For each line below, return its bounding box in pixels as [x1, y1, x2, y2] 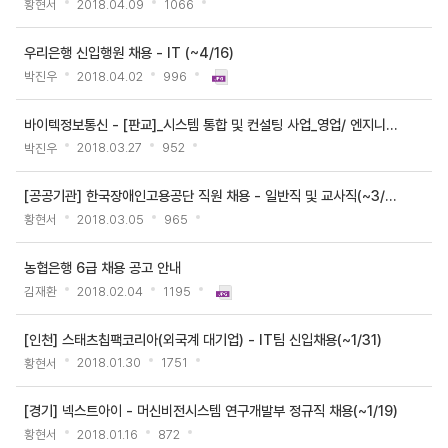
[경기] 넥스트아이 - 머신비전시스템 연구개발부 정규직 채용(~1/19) [24, 402, 398, 420]
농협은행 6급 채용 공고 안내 [24, 258, 181, 276]
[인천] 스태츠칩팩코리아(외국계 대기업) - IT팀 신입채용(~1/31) [24, 330, 382, 348]
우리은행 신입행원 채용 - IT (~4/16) [24, 43, 234, 61]
